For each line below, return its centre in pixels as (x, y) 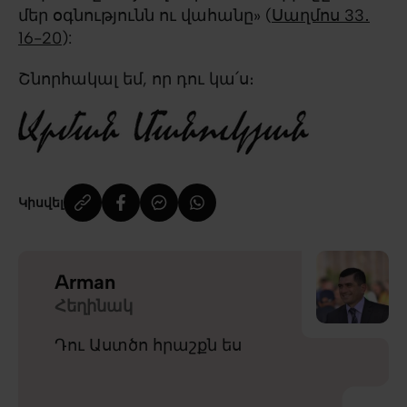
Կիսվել (41, 203)
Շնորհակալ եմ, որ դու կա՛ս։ (136, 79)
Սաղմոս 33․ (321, 15)
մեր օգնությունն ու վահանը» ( (145, 15)
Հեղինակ (94, 306)
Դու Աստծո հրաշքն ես (148, 345)
